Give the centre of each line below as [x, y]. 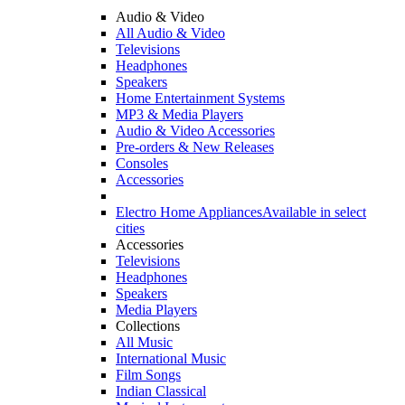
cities [130, 228]
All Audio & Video [170, 33]
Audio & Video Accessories [195, 131]
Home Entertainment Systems [200, 98]
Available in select [314, 212]
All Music [144, 342]
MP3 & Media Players [179, 114]
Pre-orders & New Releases [195, 147]
